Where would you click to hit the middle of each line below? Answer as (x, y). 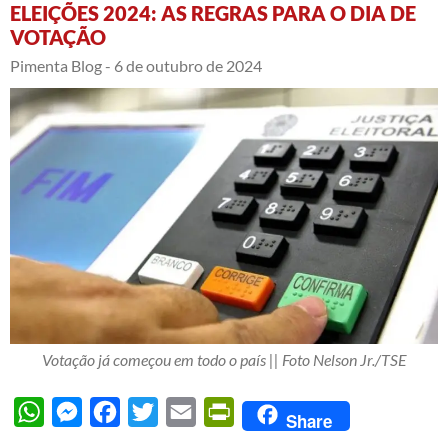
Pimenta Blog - (60, 65)
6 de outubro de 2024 (188, 65)
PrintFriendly (280, 411)
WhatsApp (81, 411)
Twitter (183, 411)
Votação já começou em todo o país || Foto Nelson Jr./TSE (224, 359)
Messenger (120, 411)
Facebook (153, 411)
